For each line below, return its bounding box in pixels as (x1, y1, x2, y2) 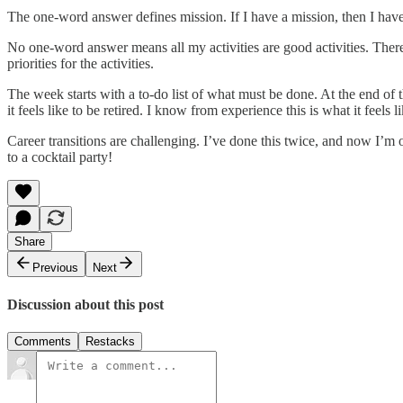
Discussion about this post (7, 296, 164, 312)
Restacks (85, 334, 135, 348)
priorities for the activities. (7, 56, 157, 72)
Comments (14, 334, 71, 348)
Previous (32, 261, 78, 275)
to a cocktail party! (7, 149, 112, 166)
